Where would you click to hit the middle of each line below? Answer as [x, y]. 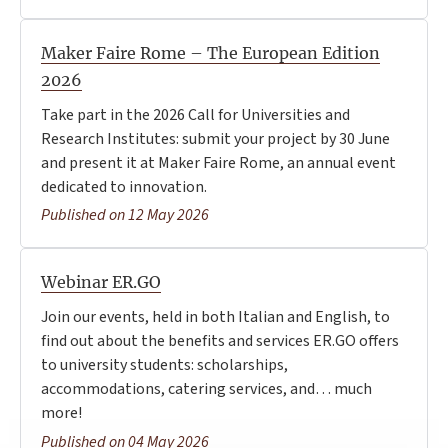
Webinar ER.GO [101, 282]
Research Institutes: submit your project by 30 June [215, 138]
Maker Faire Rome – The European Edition [210, 52]
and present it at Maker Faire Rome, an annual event [218, 162]
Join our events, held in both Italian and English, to [215, 317]
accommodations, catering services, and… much [206, 389]
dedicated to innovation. [124, 186]
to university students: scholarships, [164, 365]
